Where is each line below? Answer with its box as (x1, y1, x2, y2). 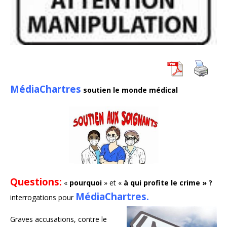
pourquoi (69, 177, 102, 187)
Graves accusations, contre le (10, 214, 107, 224)
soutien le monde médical (83, 85, 178, 95)
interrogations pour (10, 192, 75, 202)
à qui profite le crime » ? (124, 177, 212, 187)
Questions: (10, 175, 62, 188)
